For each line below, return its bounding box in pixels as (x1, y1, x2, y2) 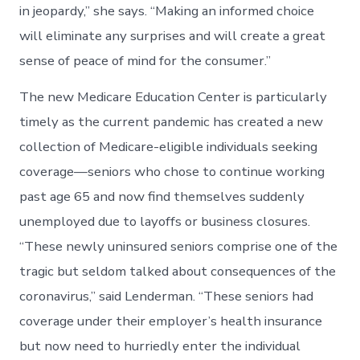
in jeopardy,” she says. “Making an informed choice (19, 2, 315, 21)
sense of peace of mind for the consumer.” (19, 51, 272, 71)
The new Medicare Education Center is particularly (19, 87, 328, 106)
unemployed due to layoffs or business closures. (19, 211, 311, 231)
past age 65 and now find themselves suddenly (19, 186, 305, 206)
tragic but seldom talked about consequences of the (19, 261, 337, 280)
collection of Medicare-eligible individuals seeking (19, 137, 318, 156)
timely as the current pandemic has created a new (19, 112, 324, 131)
